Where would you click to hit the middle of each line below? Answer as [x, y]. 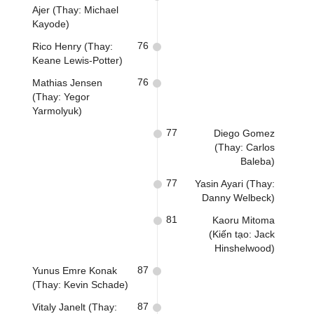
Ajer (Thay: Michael [75, 10]
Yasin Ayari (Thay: [235, 184]
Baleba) [258, 161]
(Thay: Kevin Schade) [80, 285]
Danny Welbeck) [238, 198]
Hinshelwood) [245, 248]
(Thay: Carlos [245, 147]
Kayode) [51, 24]
